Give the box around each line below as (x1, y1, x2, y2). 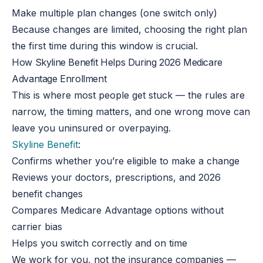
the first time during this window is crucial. (12, 39, 198, 52)
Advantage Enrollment (12, 72, 107, 85)
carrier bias (12, 220, 63, 232)
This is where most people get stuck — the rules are (12, 89, 245, 101)
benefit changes (12, 187, 83, 200)
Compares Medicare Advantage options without (12, 204, 224, 216)
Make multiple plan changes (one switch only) (12, 6, 218, 19)
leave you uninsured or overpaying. (12, 122, 171, 134)
